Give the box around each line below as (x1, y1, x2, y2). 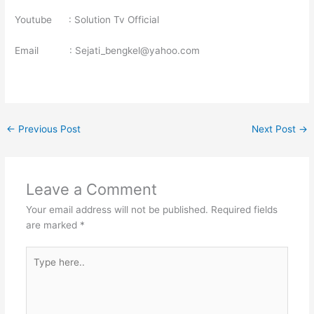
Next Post (251, 123, 299, 135)
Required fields (210, 203, 278, 215)
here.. (25, 264, 51, 275)
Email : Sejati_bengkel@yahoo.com (15, 44, 200, 56)
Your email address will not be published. (25, 203, 208, 215)
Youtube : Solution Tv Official (15, 13, 160, 25)
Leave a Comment (25, 179, 157, 198)
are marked (25, 219, 80, 231)
